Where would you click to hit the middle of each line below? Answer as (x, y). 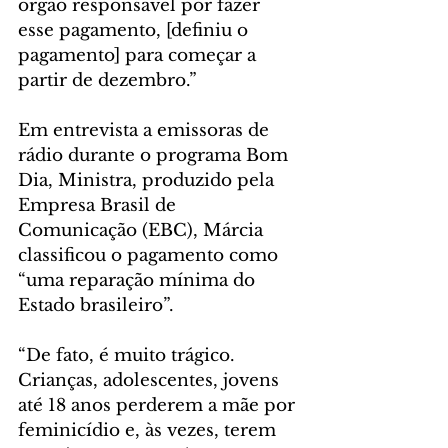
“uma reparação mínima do (139, 280)
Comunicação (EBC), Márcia (143, 230)
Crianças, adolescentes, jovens (151, 380)
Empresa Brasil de (99, 205)
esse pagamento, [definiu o (135, 30)
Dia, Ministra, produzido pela (148, 180)
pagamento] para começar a (139, 55)
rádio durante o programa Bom (155, 155)
